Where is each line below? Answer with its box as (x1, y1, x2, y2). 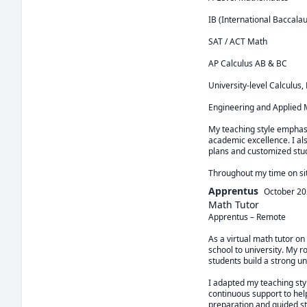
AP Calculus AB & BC (208, 58, 287, 69)
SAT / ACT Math (208, 36, 267, 47)
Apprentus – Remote (208, 211, 286, 223)
